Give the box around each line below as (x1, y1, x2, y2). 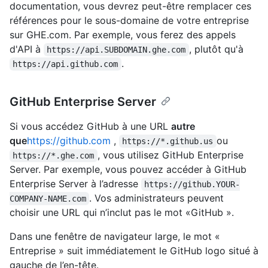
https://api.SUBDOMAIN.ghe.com (47, 44, 186, 54)
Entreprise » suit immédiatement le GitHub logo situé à (10, 244, 258, 257)
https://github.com (27, 134, 111, 147)
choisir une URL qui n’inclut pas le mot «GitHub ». (10, 206, 234, 218)
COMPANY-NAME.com (10, 193, 86, 203)
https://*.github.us (122, 136, 214, 146)
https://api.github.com (13, 59, 118, 69)
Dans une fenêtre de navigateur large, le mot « (10, 230, 220, 242)
